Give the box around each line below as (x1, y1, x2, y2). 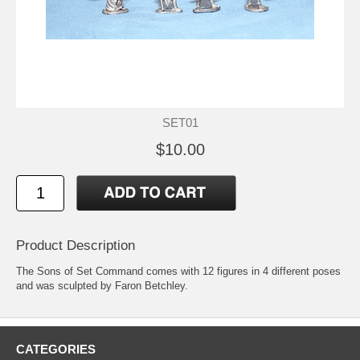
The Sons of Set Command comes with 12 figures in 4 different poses (16, 264, 341, 277)
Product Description (16, 237, 135, 253)
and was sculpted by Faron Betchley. (16, 279, 188, 292)
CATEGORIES (16, 342, 96, 356)
